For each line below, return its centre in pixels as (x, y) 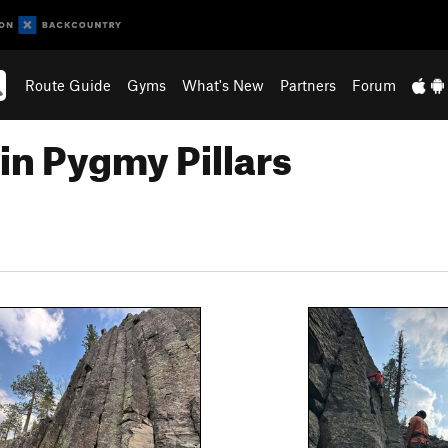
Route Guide (68, 85)
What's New (223, 85)
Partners (308, 85)
